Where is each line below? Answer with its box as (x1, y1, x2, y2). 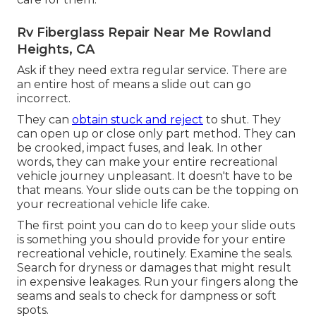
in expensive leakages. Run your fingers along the (17, 274, 298, 288)
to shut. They (203, 112, 281, 126)
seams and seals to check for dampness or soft (17, 288, 276, 303)
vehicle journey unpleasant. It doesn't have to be (17, 169, 293, 183)
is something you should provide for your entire (17, 232, 286, 246)
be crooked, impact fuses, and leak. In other (17, 140, 262, 154)
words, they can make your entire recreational (17, 154, 278, 169)
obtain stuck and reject (72, 112, 203, 126)
